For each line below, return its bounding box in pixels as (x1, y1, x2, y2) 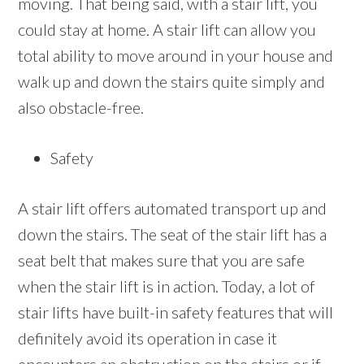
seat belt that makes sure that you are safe (18, 250, 305, 271)
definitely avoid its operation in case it (18, 328, 278, 349)
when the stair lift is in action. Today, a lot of (18, 276, 316, 297)
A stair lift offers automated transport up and (18, 198, 327, 219)
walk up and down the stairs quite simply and (18, 71, 326, 92)
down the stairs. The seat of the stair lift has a (18, 224, 327, 245)
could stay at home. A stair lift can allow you (18, 19, 317, 40)
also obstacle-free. (18, 97, 145, 118)
